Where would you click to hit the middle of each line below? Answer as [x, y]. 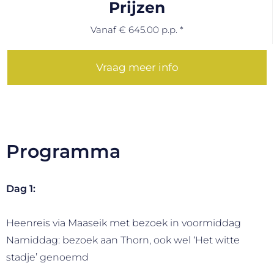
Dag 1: [21, 188]
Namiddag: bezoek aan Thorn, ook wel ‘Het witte [123, 240]
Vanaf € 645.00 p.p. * [137, 29]
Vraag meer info [137, 67]
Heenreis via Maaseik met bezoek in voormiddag [124, 223]
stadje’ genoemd [47, 257]
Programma [63, 151]
